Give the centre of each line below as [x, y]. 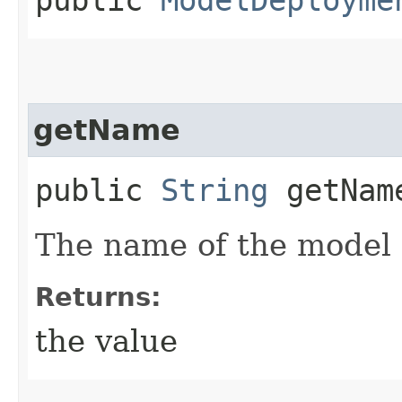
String [214, 190]
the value [106, 341]
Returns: [98, 297]
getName [107, 130]
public [98, 190]
